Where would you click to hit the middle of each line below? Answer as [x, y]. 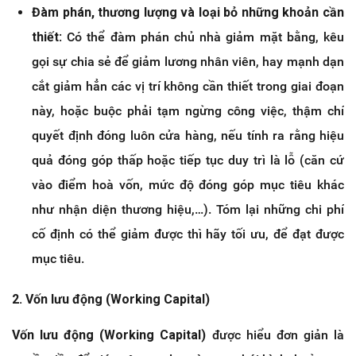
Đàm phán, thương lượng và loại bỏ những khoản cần [188, 13]
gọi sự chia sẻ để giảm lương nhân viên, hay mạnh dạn [188, 62]
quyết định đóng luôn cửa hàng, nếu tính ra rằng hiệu [188, 136]
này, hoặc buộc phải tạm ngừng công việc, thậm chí [188, 111]
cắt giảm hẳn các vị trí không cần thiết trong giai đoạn [188, 87]
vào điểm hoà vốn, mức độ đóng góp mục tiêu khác [188, 185]
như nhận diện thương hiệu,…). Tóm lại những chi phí [188, 210]
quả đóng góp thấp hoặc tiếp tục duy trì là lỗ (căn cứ [188, 161]
